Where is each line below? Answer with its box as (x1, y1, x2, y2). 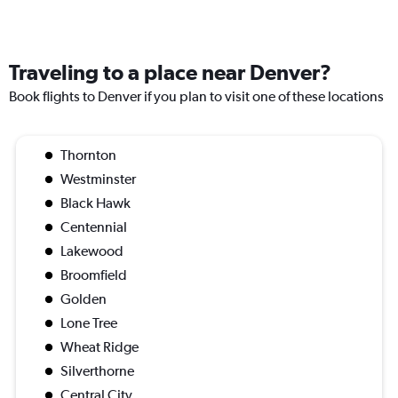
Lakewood (60, 243, 123, 260)
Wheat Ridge (60, 338, 139, 356)
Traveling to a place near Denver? (9, 60, 331, 85)
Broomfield (60, 267, 127, 284)
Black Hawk (60, 195, 131, 212)
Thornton (60, 147, 116, 164)
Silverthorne (60, 362, 134, 380)
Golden (60, 291, 107, 308)
